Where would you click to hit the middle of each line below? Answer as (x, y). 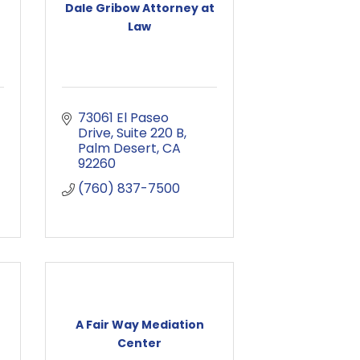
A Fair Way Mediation (139, 324)
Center (139, 343)
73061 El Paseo (123, 118)
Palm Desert (117, 148)
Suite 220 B (150, 133)
